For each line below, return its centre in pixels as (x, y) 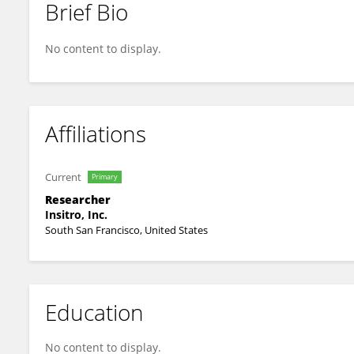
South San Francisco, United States (126, 230)
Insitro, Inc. (76, 215)
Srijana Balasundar (106, 25)
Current (63, 177)
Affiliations (96, 134)
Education (94, 312)
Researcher (78, 200)
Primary (105, 177)
